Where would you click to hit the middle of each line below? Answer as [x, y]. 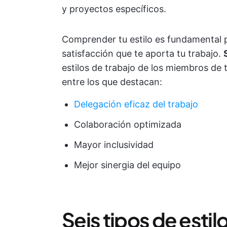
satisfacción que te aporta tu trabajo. [143, 53]
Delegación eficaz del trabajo [136, 104]
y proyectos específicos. [114, 9]
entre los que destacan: [112, 82]
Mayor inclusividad [114, 145]
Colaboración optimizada [128, 124]
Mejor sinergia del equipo [127, 165]
